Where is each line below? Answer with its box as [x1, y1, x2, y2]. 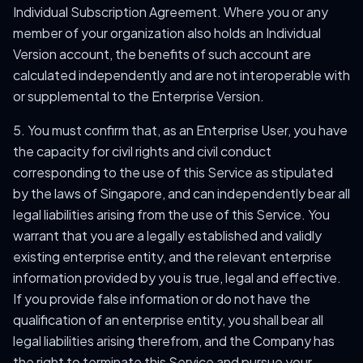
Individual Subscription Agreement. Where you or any [13, 3, 328, 20]
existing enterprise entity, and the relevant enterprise [13, 248, 331, 265]
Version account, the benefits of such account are [13, 45, 311, 62]
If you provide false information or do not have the [13, 290, 310, 307]
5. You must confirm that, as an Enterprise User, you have [13, 122, 348, 139]
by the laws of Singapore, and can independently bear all [13, 185, 350, 202]
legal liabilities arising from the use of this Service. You [13, 206, 330, 223]
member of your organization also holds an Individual [13, 24, 321, 41]
